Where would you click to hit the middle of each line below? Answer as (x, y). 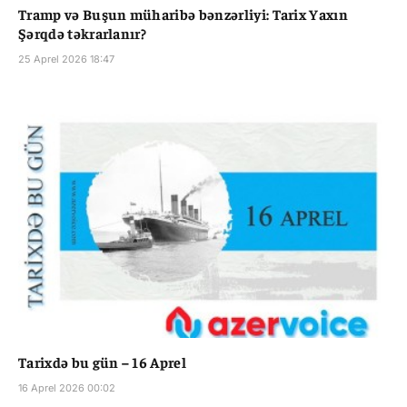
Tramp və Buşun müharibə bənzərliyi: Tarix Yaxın (184, 14)
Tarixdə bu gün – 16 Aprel (102, 362)
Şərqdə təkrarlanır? (83, 33)
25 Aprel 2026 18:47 (66, 60)
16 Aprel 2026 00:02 (67, 388)
